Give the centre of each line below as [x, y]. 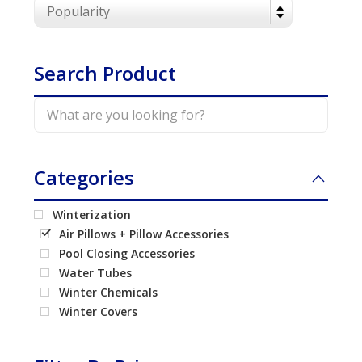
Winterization [92, 214]
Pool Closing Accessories [127, 253]
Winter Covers [99, 311]
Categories [84, 177]
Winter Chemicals [109, 292]
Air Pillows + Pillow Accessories [144, 234]
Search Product [105, 73]
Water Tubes [96, 272]
